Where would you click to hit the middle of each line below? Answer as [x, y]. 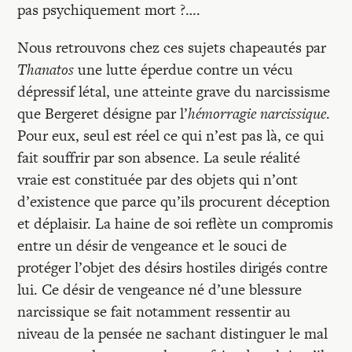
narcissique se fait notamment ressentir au [154, 312]
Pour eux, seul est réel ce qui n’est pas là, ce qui [171, 136]
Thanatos [46, 70]
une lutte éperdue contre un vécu [184, 70]
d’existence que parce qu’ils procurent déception [174, 202]
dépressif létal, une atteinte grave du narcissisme [174, 92]
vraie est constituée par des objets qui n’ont [158, 180]
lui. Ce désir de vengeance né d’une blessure [160, 290]
